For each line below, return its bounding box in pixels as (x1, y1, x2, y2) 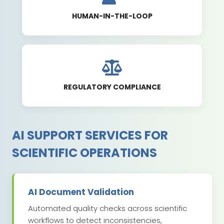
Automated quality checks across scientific (28, 203, 187, 214)
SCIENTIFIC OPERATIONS (12, 144, 157, 161)
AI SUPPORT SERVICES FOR (12, 127, 168, 144)
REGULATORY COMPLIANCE (63, 82, 161, 92)
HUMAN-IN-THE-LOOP (71, 11, 152, 21)
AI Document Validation (28, 186, 134, 198)
